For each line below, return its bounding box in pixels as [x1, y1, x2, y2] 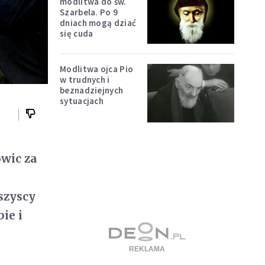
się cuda [60, 27, 93, 39]
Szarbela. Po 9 [60, 6, 118, 18]
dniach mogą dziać [60, 17, 137, 28]
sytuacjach [60, 95, 104, 107]
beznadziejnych [60, 85, 124, 96]
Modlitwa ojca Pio [60, 63, 134, 75]
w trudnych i [60, 74, 110, 86]
